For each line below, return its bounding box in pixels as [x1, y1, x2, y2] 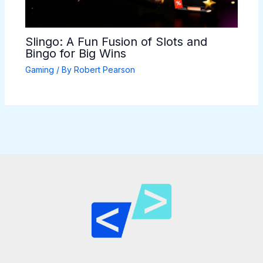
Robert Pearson [73, 65, 135, 75]
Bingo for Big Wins [25, 46, 126, 61]
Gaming [25, 65, 54, 75]
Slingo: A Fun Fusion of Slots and [25, 35, 207, 49]
